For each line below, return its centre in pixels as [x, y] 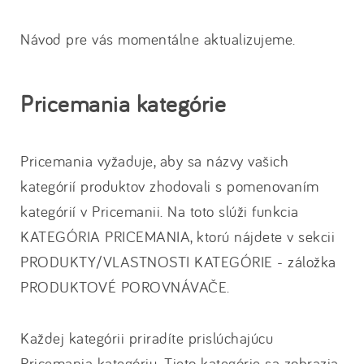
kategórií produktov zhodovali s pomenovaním [170, 186]
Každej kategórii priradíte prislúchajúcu [147, 338]
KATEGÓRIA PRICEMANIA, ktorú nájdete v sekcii [178, 236]
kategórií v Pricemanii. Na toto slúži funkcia [160, 211]
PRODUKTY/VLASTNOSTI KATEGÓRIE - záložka [178, 262]
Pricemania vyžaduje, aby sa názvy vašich [154, 161]
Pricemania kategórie [123, 103]
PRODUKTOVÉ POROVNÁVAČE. [125, 287]
